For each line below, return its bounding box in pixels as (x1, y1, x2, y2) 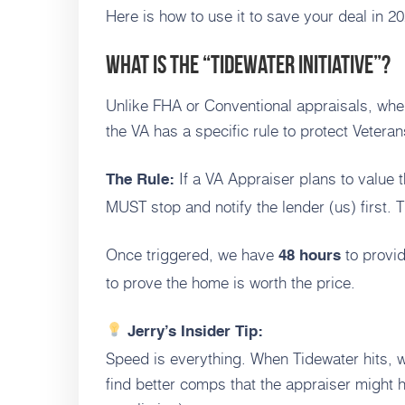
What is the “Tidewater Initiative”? (106, 50, 391, 79)
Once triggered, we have (106, 241, 278, 266)
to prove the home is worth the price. (106, 269, 355, 294)
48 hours (278, 248, 341, 264)
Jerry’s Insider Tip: (123, 324, 264, 340)
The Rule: (106, 172, 174, 188)
